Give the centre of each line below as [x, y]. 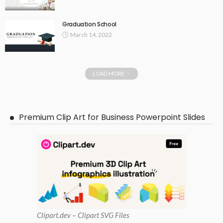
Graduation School [89, 24]
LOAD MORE [109, 73]
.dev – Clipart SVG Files [94, 215]
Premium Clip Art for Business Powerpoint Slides [112, 117]
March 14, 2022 [91, 35]
